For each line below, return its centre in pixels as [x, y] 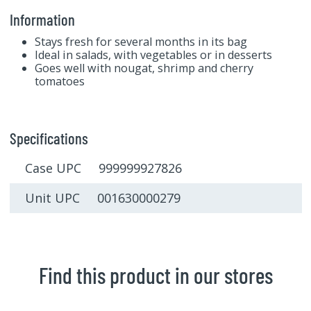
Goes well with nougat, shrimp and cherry [144, 68]
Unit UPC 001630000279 [103, 198]
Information [42, 19]
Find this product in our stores [155, 275]
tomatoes [59, 81]
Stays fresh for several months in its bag [141, 41]
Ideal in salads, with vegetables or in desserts [153, 54]
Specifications [49, 138]
